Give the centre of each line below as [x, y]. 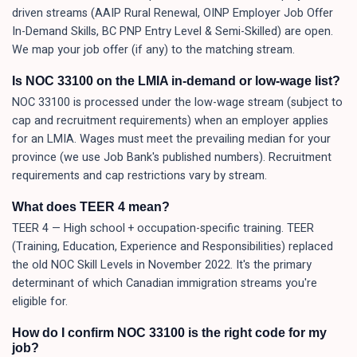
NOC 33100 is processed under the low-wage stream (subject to [177, 102]
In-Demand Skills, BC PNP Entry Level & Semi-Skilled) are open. [173, 31]
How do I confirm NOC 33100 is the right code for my [169, 333]
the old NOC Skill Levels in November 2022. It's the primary [162, 265]
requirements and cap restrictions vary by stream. [139, 176]
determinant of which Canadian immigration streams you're [165, 283]
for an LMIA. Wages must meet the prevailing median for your [171, 139]
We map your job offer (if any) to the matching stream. [153, 50]
